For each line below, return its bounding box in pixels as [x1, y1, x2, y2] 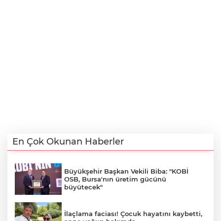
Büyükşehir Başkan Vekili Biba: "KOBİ [64, 167, 188, 175]
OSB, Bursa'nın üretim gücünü [64, 175, 166, 183]
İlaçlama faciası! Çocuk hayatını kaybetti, [64, 210, 202, 218]
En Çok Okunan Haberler [12, 136, 124, 147]
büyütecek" [64, 183, 103, 191]
